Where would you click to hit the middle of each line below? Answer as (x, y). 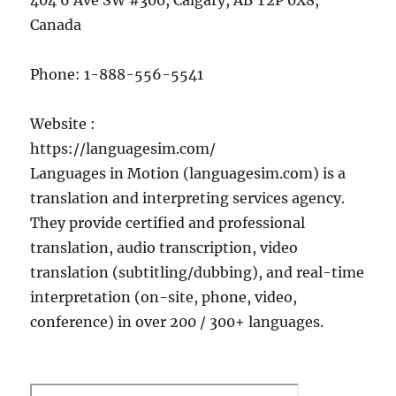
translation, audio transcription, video (164, 247)
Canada (56, 25)
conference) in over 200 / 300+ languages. (177, 322)
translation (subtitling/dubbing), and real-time (198, 272)
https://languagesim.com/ (123, 148)
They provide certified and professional (168, 223)
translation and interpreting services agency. (188, 198)
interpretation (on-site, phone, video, (164, 297)
